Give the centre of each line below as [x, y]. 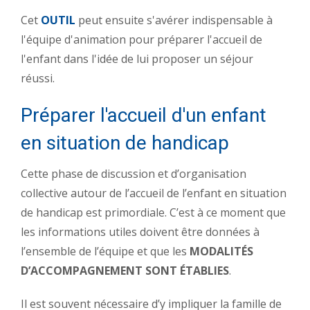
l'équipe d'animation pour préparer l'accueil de [142, 39]
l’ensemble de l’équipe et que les [105, 251]
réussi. [38, 78]
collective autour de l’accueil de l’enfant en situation [154, 193]
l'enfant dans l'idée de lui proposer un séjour [137, 58]
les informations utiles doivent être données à [140, 231]
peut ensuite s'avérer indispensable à [174, 20]
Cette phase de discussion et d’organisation [134, 173]
